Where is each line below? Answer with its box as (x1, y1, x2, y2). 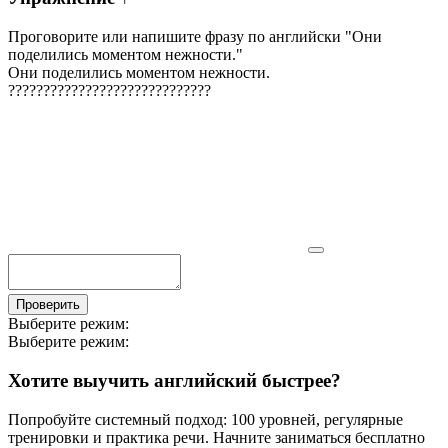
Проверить (16, 297, 80, 313)
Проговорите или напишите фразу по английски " (8, 28, 352, 46)
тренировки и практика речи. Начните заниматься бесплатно (8, 428, 425, 446)
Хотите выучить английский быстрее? (8, 369, 341, 391)
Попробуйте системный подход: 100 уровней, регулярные (8, 410, 403, 428)
